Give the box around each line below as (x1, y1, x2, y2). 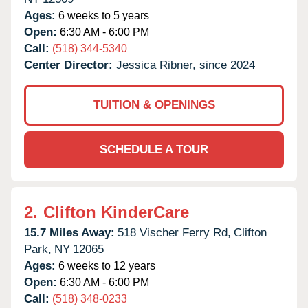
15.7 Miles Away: (24, 225, 115, 239)
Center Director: (24, 58, 116, 71)
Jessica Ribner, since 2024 (116, 58, 255, 71)
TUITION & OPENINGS (93, 98, 215, 111)
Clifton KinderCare (43, 202, 189, 221)
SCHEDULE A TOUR (100, 142, 208, 156)
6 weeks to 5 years (56, 9, 149, 21)
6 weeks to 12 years (56, 259, 155, 272)
